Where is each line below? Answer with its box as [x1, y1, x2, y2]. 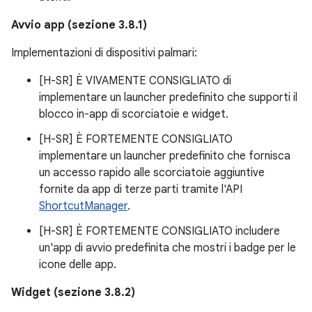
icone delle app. [39, 257, 116, 272]
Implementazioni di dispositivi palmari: [11, 45, 197, 60]
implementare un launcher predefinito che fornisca [39, 148, 290, 163]
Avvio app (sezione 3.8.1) [11, 17, 147, 32]
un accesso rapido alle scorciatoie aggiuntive [39, 165, 265, 180]
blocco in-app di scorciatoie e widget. [39, 107, 228, 121]
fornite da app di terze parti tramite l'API [39, 182, 242, 196]
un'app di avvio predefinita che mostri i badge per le [39, 240, 296, 255]
